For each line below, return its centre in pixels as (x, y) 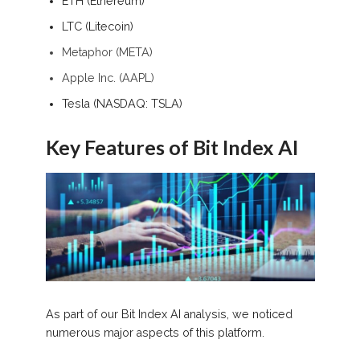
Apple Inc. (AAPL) (108, 78)
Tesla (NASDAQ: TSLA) (122, 103)
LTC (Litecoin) (97, 26)
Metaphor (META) (107, 52)
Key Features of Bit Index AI (172, 147)
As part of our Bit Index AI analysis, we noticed (169, 314)
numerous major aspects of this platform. (155, 332)
